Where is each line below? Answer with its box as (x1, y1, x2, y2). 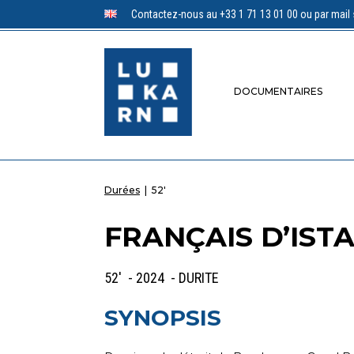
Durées (104, 183, 140, 196)
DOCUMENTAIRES (233, 85, 322, 98)
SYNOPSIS (104, 303, 221, 331)
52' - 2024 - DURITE (104, 269, 219, 286)
